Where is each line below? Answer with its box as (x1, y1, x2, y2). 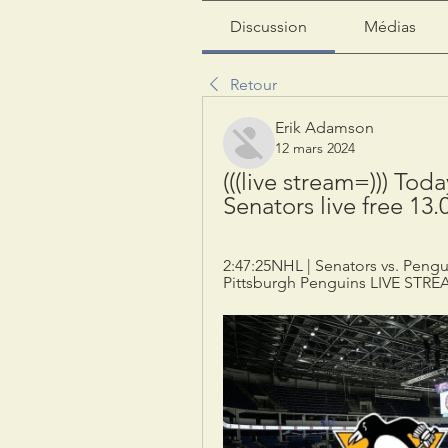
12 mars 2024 (275, 138, 355, 157)
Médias (363, 16, 416, 36)
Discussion (230, 16, 308, 36)
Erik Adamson (275, 117, 374, 137)
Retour (230, 74, 277, 94)
